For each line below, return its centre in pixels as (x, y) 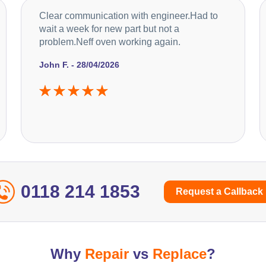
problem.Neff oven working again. (110, 42)
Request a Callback (219, 191)
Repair (107, 254)
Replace (180, 254)
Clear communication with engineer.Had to (128, 15)
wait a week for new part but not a (109, 28)
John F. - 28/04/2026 (79, 64)
